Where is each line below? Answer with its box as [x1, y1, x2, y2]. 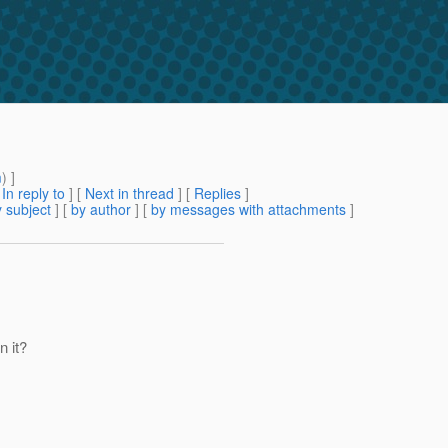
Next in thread [85, 183, 174, 204]
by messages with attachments [151, 199, 346, 220]
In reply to [2, 183, 65, 204]
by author [71, 199, 131, 220]
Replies [194, 183, 241, 204]
